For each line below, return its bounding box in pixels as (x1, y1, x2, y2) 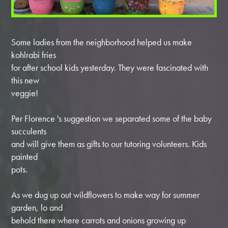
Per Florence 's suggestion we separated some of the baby (11, 112, 212, 124)
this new (11, 74, 40, 86)
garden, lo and (11, 201, 63, 213)
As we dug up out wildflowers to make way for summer (11, 188, 200, 201)
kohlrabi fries (11, 48, 56, 61)
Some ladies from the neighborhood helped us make (11, 36, 192, 48)
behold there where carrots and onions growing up (11, 214, 186, 226)
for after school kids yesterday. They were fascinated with (11, 61, 209, 73)
